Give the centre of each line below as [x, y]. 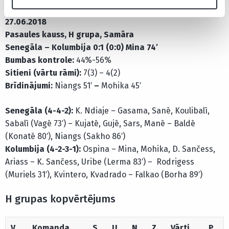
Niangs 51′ [73, 86]
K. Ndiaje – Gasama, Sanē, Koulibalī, [142, 111]
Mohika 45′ [121, 86]
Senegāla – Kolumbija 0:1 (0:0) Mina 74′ [83, 48]
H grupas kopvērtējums [60, 199]
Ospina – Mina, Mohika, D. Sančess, [149, 149]
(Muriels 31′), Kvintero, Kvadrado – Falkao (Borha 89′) [104, 175]
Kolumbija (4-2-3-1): [44, 149]
